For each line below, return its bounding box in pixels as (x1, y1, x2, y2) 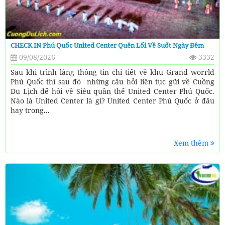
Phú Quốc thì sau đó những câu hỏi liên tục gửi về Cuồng (11, 76, 214, 86)
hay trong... (11, 105, 50, 115)
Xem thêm (174, 138, 210, 148)
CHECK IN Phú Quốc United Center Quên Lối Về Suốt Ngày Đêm (11, 40, 204, 50)
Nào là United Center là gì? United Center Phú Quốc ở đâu (11, 95, 214, 105)
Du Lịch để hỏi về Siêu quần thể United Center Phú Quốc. (11, 86, 214, 96)
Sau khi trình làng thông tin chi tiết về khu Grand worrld (11, 67, 214, 77)
